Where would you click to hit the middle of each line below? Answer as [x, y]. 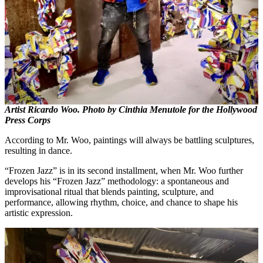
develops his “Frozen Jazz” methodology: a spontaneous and [117, 181]
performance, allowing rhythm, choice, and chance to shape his [121, 203]
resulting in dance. [38, 151]
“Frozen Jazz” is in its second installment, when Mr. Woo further [124, 171]
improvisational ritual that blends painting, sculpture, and [109, 192]
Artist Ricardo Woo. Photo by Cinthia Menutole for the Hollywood [131, 110]
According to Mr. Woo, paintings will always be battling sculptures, [129, 140]
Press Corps [28, 120]
